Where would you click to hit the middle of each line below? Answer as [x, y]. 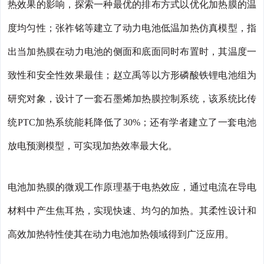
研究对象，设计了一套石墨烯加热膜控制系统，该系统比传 [132, 98]
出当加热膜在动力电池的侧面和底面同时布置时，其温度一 [132, 51]
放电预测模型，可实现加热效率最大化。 [93, 146]
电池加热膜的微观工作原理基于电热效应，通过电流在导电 [132, 187]
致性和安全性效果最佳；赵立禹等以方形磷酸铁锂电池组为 [132, 75]
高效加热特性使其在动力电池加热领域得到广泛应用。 [121, 234]
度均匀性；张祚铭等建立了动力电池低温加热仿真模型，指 [132, 28]
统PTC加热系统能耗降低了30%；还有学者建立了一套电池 [132, 122]
